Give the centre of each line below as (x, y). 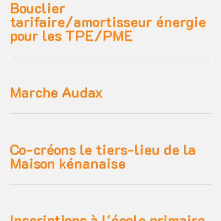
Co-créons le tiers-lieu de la (103, 149)
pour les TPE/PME (72, 36)
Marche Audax (56, 92)
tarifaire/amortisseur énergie (108, 22)
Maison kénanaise (68, 163)
